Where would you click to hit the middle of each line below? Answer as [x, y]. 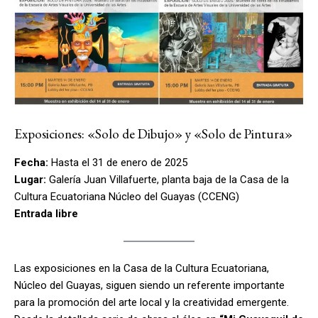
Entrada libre [46, 214]
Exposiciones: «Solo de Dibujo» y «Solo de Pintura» [153, 134]
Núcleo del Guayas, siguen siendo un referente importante [149, 286]
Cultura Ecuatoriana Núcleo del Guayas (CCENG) [127, 197]
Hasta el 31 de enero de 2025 [118, 163]
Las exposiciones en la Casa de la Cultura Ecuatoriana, [142, 269]
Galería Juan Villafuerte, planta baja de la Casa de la [168, 180]
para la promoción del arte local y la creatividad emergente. [152, 303]
